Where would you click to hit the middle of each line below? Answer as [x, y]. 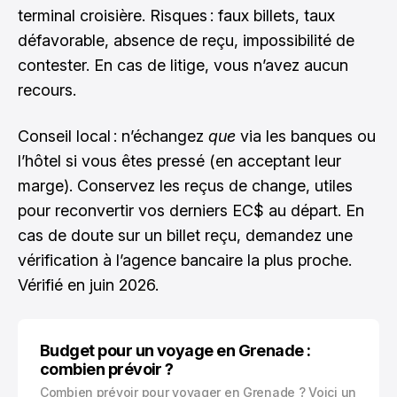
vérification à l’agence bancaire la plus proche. [185, 260]
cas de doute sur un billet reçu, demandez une [185, 235]
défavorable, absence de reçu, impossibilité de [186, 40]
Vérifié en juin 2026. [88, 284]
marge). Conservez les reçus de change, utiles [185, 185]
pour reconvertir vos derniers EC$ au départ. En [191, 210]
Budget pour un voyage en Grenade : [175, 350]
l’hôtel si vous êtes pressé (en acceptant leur [179, 160]
